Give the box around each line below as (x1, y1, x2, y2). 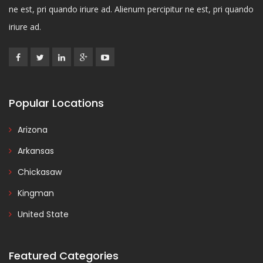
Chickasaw (18, 166, 62, 178)
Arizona (18, 124, 48, 136)
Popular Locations (9, 96, 104, 111)
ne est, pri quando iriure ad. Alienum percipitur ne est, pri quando (9, 4, 254, 15)
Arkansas (18, 145, 54, 157)
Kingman (18, 187, 54, 200)
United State (18, 208, 69, 221)
